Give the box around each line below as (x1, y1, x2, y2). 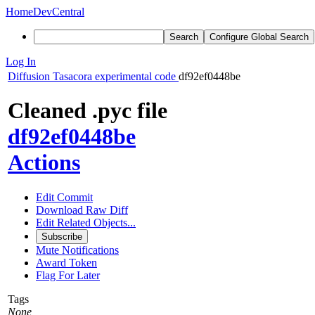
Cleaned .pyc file (8, 98, 167, 124)
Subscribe (41, 231, 82, 242)
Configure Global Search (210, 32, 309, 42)
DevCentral (33, 6, 84, 18)
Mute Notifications (36, 243, 119, 256)
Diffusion (8, 70, 50, 82)
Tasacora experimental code (53, 70, 176, 82)
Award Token (36, 256, 97, 269)
